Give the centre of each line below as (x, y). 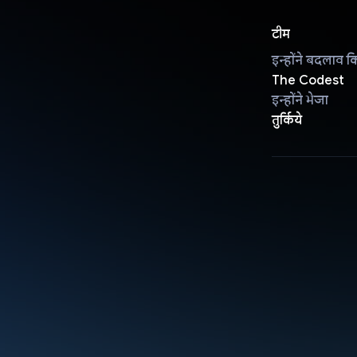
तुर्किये (286, 120)
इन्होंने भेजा (300, 100)
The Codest (308, 80)
